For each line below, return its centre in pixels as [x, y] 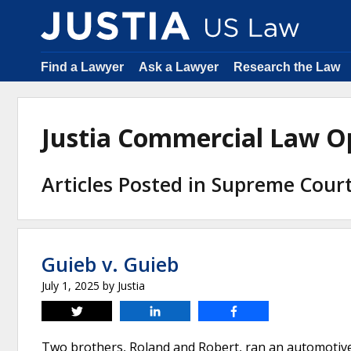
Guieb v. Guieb [110, 264]
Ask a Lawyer [179, 67]
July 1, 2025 [71, 286]
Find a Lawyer [82, 67]
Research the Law [287, 67]
